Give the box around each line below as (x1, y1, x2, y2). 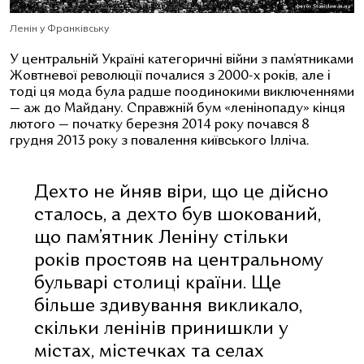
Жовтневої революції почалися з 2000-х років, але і (10, 69, 331, 83)
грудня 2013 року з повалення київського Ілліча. (10, 134, 313, 148)
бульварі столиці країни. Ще (34, 274, 281, 293)
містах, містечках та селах (34, 342, 264, 362)
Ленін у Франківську (10, 21, 109, 34)
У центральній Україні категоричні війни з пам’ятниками (10, 53, 353, 67)
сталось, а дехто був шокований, (34, 206, 321, 225)
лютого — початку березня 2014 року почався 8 (10, 118, 310, 132)
